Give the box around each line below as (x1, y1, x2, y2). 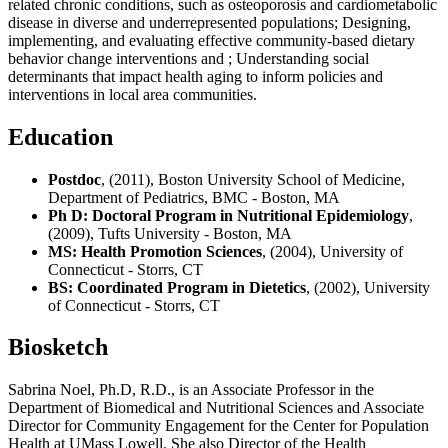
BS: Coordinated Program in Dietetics (48, 278, 306, 296)
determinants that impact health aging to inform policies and (8, 67, 383, 85)
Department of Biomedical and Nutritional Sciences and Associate (8, 399, 424, 417)
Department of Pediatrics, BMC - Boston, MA (48, 188, 340, 206)
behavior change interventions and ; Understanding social (8, 49, 369, 67)
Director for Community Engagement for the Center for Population (8, 417, 429, 435)
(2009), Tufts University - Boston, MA (48, 224, 292, 242)
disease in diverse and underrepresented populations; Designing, (8, 13, 411, 31)
